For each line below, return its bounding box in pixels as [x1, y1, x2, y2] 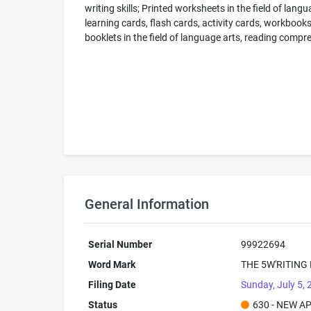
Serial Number [87, 239, 152, 250]
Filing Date [87, 279, 136, 290]
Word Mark [87, 259, 135, 270]
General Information [85, 196, 209, 212]
